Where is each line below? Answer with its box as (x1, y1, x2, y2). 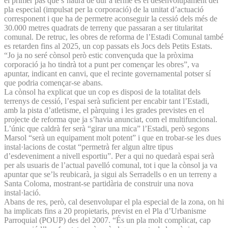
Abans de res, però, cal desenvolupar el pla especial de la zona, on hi (4, 197, 224, 206)
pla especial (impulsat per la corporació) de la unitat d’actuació (4, 5, 204, 14)
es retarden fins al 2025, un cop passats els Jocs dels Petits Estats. (4, 41, 212, 50)
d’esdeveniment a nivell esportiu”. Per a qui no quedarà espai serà (4, 151, 214, 160)
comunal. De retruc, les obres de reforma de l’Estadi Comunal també (4, 32, 223, 41)
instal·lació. (4, 188, 41, 197)
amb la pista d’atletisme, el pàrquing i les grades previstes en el (4, 105, 204, 115)
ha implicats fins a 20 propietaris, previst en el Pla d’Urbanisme (4, 206, 206, 215)
